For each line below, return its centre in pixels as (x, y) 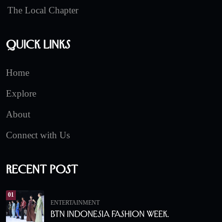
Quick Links (38, 44)
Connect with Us (38, 135)
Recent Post (42, 169)
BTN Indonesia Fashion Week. (110, 214)
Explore (21, 93)
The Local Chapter (43, 10)
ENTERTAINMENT (75, 203)
